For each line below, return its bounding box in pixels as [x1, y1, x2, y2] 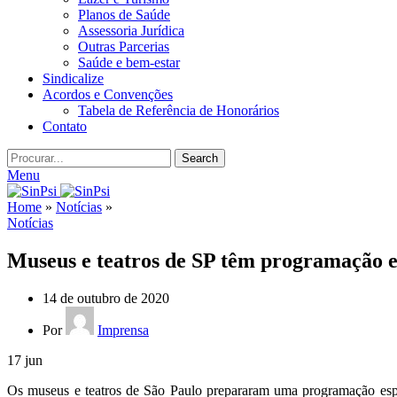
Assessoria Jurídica [78, 23, 184, 38]
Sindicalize [43, 71, 104, 86]
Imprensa [97, 322, 149, 338]
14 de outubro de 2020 [43, 290, 169, 306]
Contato [43, 119, 87, 134]
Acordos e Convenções [43, 87, 173, 102]
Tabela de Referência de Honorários [78, 103, 279, 118]
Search [182, 152, 218, 165]
